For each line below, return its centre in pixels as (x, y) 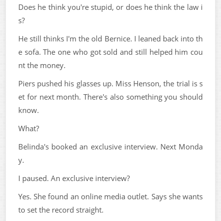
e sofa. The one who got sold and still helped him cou (110, 52)
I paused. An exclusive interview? (74, 178)
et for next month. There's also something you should (110, 97)
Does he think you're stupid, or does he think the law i (110, 7)
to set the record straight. (61, 210)
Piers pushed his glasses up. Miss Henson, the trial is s (110, 83)
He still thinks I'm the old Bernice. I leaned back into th (110, 38)
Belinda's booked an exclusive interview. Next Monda (110, 147)
